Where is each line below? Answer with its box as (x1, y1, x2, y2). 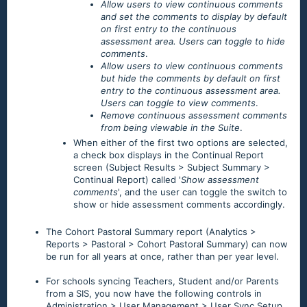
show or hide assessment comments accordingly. (73, 199, 285, 210)
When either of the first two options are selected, (73, 137, 288, 149)
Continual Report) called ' (73, 174, 181, 186)
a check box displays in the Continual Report (73, 149, 264, 161)
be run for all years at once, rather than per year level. (46, 251, 279, 262)
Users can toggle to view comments (101, 97, 256, 109)
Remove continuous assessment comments (101, 110, 287, 121)
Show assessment (181, 174, 259, 186)
